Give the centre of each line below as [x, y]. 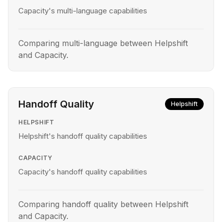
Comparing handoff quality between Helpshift [103, 204]
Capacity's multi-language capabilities [83, 11]
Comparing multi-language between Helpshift [103, 43]
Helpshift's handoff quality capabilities [83, 136]
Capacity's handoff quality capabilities [83, 172]
